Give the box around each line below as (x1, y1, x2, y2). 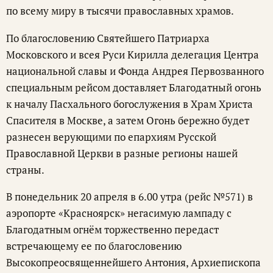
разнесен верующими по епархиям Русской (6, 129, 216, 144)
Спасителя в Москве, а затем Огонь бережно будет (6, 113, 249, 127)
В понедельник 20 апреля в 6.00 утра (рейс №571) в (6, 190, 253, 204)
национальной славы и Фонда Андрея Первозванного (6, 63, 264, 78)
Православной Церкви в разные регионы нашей (6, 146, 238, 160)
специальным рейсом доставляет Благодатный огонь (6, 80, 261, 94)
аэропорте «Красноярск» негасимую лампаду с (6, 206, 232, 221)
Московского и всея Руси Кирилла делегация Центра (6, 47, 259, 62)
